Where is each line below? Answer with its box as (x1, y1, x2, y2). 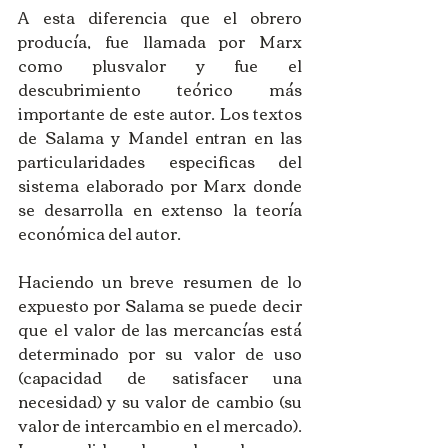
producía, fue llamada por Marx (18, 26, 302, 57)
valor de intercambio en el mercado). (18, 410, 302, 441)
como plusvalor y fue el (18, 50, 302, 81)
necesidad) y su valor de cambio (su (18, 386, 302, 417)
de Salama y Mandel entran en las (18, 122, 302, 153)
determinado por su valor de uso (18, 338, 302, 369)
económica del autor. (18, 218, 184, 249)
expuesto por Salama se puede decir (18, 290, 302, 321)
